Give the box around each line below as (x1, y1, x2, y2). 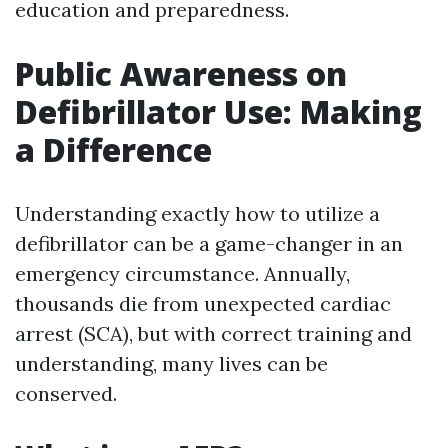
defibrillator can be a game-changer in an (15, 231, 403, 256)
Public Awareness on (15, 52, 347, 95)
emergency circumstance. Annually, (15, 261, 350, 286)
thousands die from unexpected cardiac (15, 291, 391, 316)
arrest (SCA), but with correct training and (15, 321, 412, 346)
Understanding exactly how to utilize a (15, 201, 380, 226)
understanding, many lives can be (15, 351, 328, 376)
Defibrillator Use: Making (15, 90, 422, 133)
